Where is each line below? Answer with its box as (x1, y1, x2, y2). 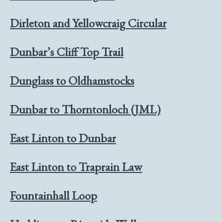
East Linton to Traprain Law (10, 159, 142, 174)
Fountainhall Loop (10, 187, 97, 203)
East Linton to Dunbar (10, 130, 116, 146)
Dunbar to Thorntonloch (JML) (10, 101, 161, 117)
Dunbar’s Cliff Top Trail (10, 44, 123, 59)
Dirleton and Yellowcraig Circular (10, 15, 166, 31)
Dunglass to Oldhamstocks (10, 72, 134, 88)
